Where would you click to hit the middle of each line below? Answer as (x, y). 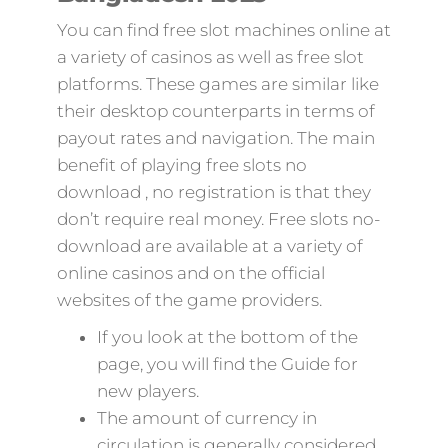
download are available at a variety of (209, 246)
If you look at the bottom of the (227, 337)
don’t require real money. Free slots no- (218, 219)
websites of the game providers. (189, 300)
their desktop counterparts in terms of (215, 111)
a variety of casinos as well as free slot (210, 57)
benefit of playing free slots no (181, 165)
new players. (147, 391)
